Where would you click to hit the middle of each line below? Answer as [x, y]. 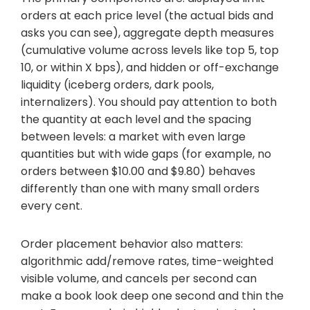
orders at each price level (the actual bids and [147, 15]
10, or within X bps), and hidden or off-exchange [150, 67]
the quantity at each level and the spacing [136, 119]
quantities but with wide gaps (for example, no [146, 154]
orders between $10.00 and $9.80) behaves [138, 171]
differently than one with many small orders [140, 188]
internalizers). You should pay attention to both [149, 102]
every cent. [52, 206]
